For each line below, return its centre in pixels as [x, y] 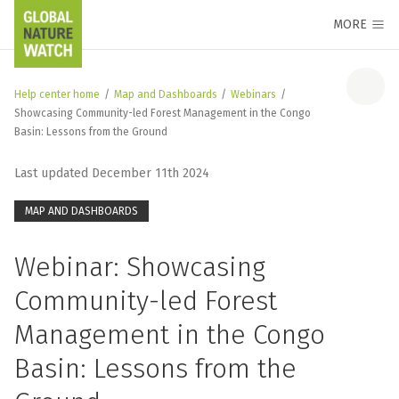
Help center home [57, 94]
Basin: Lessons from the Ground [91, 132]
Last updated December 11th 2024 [112, 173]
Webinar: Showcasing [140, 267]
